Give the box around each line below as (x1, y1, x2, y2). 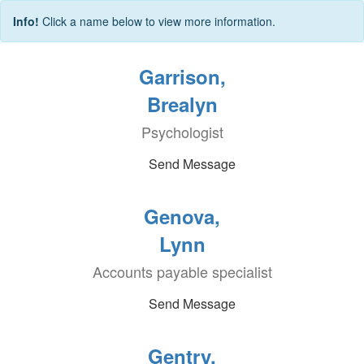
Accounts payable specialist (92, 261, 272, 282)
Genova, (144, 202, 220, 230)
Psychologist (141, 121, 223, 142)
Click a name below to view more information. (42, 13, 275, 29)
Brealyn (146, 90, 218, 118)
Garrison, (138, 63, 226, 90)
